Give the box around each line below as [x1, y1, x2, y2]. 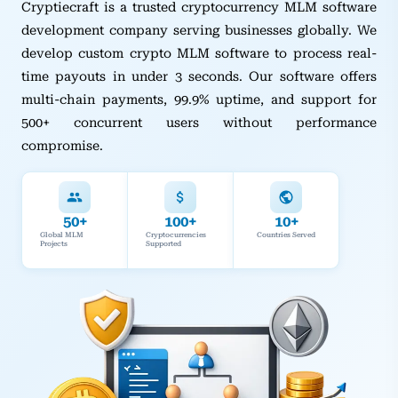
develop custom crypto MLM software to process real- [21, 45, 377, 61]
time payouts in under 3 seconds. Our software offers [21, 68, 377, 84]
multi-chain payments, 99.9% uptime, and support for [21, 92, 377, 107]
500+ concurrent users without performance [21, 115, 377, 131]
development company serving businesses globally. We [21, 22, 377, 38]
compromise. [21, 138, 103, 154]
